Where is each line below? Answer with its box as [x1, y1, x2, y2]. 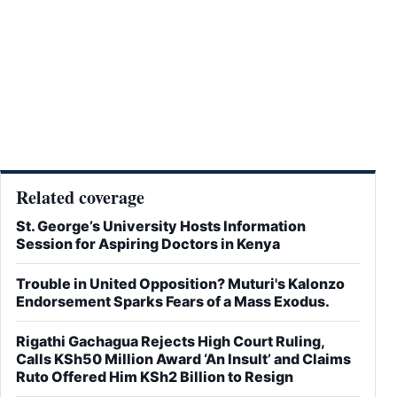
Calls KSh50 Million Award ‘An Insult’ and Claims [16, 349, 351, 368]
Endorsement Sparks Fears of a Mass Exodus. [16, 292, 330, 310]
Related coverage [16, 183, 144, 210]
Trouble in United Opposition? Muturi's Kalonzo [16, 274, 345, 292]
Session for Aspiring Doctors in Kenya [16, 234, 280, 253]
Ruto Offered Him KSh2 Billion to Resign [16, 367, 293, 385]
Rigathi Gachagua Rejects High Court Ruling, [16, 331, 325, 350]
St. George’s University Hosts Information [16, 216, 306, 235]
